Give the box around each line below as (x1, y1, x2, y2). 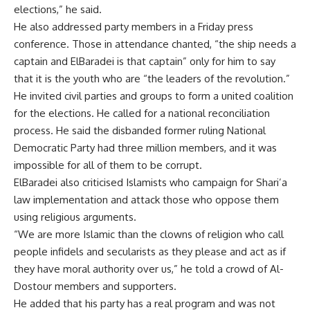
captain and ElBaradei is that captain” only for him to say (14, 55, 275, 68)
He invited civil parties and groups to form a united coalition (14, 89, 293, 102)
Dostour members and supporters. (14, 280, 176, 293)
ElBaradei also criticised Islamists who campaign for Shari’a (14, 176, 287, 189)
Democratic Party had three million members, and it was (14, 141, 277, 154)
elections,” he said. (14, 3, 102, 16)
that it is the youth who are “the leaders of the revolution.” (14, 72, 290, 85)
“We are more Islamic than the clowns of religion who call (14, 228, 284, 241)
